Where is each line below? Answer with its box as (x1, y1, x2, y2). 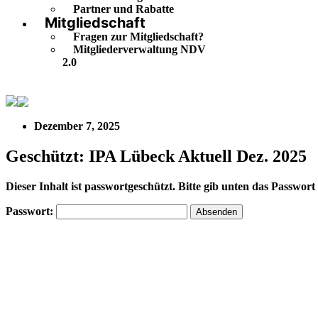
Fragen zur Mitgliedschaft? (73, 31, 204, 43)
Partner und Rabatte (73, 3, 174, 16)
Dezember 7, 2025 (34, 120, 120, 133)
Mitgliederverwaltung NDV (73, 43, 206, 56)
